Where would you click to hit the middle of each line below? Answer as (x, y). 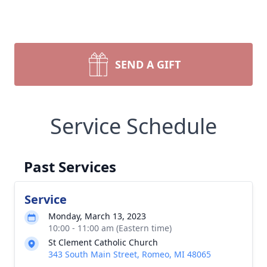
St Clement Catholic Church (103, 242)
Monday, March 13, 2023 (97, 216)
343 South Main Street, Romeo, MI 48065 (130, 254)
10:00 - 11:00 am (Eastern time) (110, 228)
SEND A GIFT (148, 64)
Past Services (70, 167)
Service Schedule (133, 126)
